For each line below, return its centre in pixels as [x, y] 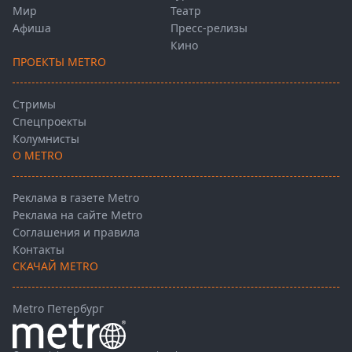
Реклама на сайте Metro [77, 214]
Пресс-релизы [209, 27]
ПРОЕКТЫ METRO [59, 61]
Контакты [38, 249]
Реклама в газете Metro [76, 197]
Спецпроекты [49, 121]
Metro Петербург [58, 308]
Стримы [34, 104]
